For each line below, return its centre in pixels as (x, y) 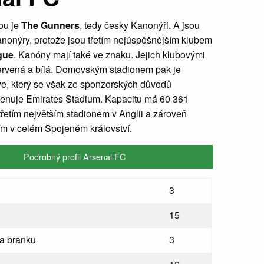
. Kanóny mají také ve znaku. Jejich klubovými (110, 55)
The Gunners (51, 25)
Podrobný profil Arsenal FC (74, 157)
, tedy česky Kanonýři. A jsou (140, 25)
